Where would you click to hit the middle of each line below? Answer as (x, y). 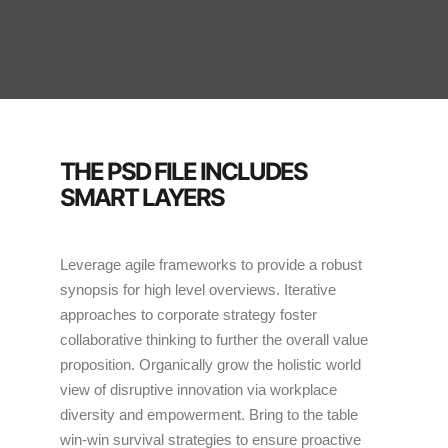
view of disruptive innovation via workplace (198, 389)
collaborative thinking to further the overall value (214, 339)
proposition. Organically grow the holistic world (210, 364)
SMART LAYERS (142, 197)
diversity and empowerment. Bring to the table (209, 414)
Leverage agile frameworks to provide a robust (211, 264)
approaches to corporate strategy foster (188, 314)
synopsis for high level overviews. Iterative (198, 289)
